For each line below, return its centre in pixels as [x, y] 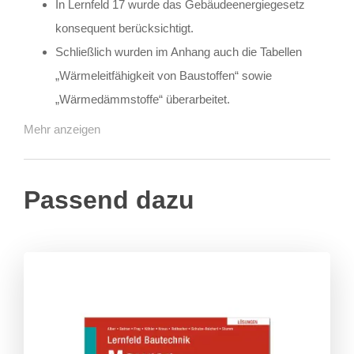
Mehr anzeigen [62, 129]
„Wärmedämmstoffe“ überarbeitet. [143, 99]
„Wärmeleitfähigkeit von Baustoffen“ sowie [164, 75]
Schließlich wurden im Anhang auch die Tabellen [179, 51]
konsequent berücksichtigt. [124, 28]
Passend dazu [109, 200]
